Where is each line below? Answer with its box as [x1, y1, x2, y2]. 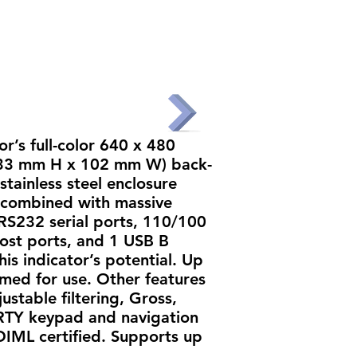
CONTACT [265, 45, 319, 60]
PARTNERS [165, 45, 220, 60]
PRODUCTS [61, 45, 120, 60]
